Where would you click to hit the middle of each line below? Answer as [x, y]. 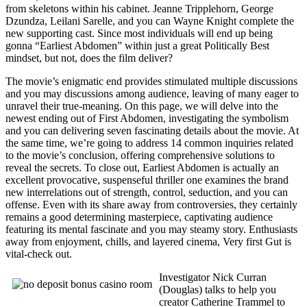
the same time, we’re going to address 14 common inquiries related [149, 143]
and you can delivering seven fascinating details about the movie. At [152, 130]
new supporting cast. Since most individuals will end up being [139, 33]
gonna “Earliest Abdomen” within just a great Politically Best [137, 45]
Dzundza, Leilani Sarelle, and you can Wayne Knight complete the [150, 21]
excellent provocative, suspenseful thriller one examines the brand [147, 180]
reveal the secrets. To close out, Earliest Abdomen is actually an [142, 167]
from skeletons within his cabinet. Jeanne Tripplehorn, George [139, 8]
